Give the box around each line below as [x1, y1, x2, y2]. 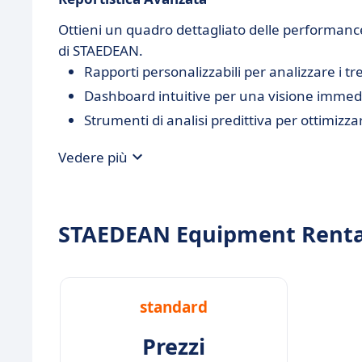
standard [140, 297, 208, 318]
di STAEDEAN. [58, 41, 143, 60]
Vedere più [58, 147, 128, 166]
